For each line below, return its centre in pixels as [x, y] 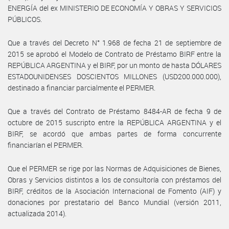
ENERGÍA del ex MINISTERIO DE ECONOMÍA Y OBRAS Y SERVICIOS [114, 8]
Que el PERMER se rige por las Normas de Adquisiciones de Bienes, [114, 168]
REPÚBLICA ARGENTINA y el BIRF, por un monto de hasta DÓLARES [114, 65]
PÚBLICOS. [25, 19]
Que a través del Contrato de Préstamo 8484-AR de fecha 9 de [114, 111]
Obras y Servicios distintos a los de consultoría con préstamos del [114, 179]
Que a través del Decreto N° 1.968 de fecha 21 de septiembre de [114, 42]
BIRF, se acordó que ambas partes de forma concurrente [114, 133]
